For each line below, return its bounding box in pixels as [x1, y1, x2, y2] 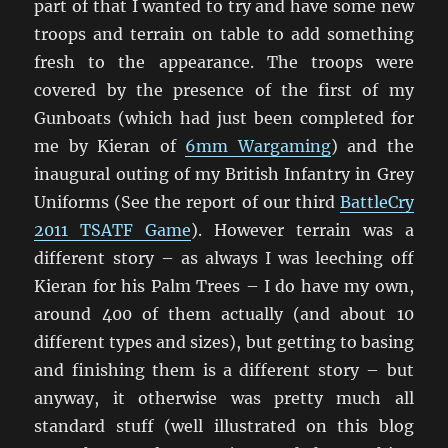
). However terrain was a [191, 220, 414, 241]
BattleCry [339, 192, 414, 213]
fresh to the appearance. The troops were [34, 52, 414, 73]
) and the [330, 136, 414, 157]
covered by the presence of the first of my [34, 80, 414, 101]
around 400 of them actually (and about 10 [34, 304, 414, 325]
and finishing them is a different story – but [34, 360, 414, 381]
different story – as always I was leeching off [34, 248, 414, 269]
